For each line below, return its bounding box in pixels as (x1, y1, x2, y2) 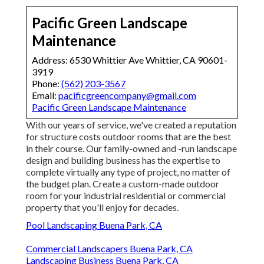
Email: (32, 90, 58, 101)
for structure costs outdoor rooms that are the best (26, 131, 231, 143)
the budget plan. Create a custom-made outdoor (26, 178, 219, 190)
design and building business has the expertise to (26, 154, 220, 166)
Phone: (32, 78, 61, 90)
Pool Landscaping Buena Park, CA (26, 219, 162, 231)
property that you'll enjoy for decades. (26, 202, 179, 213)
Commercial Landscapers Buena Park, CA (26, 243, 193, 255)
